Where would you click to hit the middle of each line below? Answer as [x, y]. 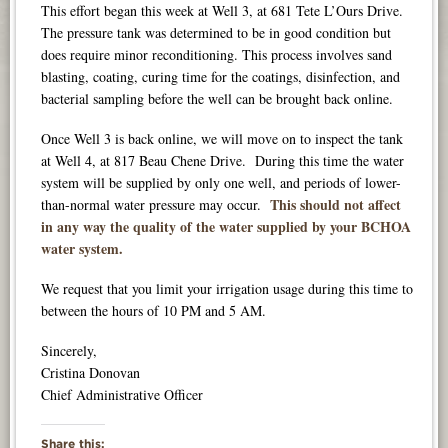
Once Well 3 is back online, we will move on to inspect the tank [222, 138]
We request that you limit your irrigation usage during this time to [227, 288]
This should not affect [336, 204]
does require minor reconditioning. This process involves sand [217, 54]
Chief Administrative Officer [122, 394]
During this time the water [330, 160]
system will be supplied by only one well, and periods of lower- [221, 182]
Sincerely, [74, 350]
